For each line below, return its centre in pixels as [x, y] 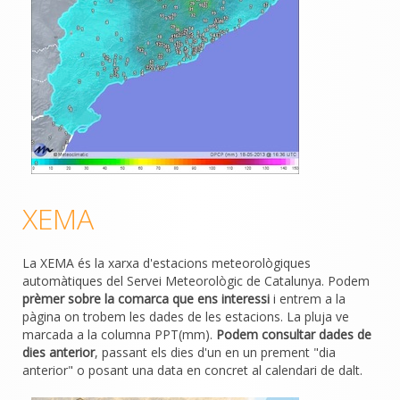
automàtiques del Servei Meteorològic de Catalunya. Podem [196, 280]
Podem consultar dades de [294, 334]
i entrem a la [308, 298]
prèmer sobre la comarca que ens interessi [146, 298]
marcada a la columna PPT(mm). [119, 334]
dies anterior [58, 352]
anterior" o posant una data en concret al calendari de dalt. [192, 370]
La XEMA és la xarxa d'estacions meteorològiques [167, 262]
